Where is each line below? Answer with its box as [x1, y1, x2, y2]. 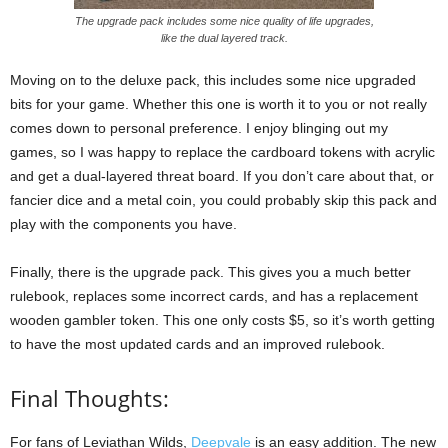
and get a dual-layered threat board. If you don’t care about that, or [10, 167, 434, 184]
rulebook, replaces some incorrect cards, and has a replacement [10, 287, 418, 304]
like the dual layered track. [160, 31, 288, 44]
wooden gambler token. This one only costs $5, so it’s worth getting [10, 311, 435, 328]
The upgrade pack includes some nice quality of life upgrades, [74, 14, 374, 27]
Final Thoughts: [10, 382, 169, 413]
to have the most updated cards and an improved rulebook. [10, 335, 385, 352]
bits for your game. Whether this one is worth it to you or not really [10, 95, 427, 112]
